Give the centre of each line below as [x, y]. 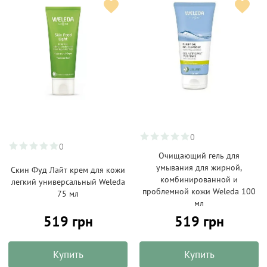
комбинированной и [199, 179]
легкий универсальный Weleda [68, 182]
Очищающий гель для [199, 156]
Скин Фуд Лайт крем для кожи [68, 170]
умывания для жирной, [199, 167]
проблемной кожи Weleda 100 [199, 191]
